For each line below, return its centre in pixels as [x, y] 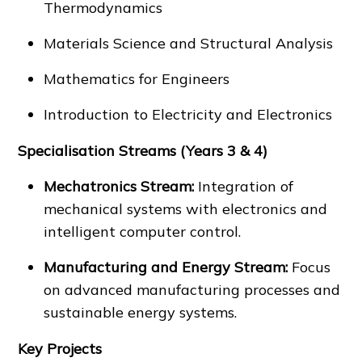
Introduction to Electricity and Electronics [188, 114]
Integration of [244, 186]
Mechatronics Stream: [119, 186]
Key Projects [60, 349]
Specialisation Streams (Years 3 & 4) [143, 151]
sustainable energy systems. [141, 312]
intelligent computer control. [143, 232]
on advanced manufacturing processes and [192, 290]
